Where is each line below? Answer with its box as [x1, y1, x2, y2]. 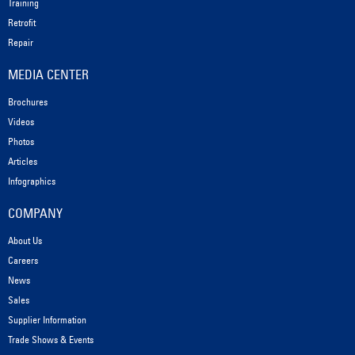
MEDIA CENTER [8, 67, 89, 83]
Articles [8, 155, 37, 168]
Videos [8, 116, 34, 128]
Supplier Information [8, 314, 86, 326]
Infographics [8, 175, 55, 188]
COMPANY [8, 205, 63, 222]
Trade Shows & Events [8, 334, 94, 346]
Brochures [8, 96, 48, 109]
